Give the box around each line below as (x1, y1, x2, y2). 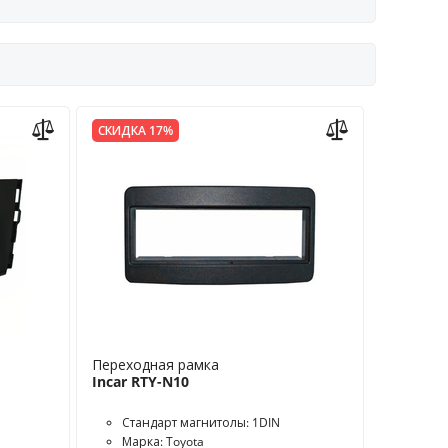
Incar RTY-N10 (92, 372, 190, 391)
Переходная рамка (92, 355, 220, 374)
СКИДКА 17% (98, 122, 174, 139)
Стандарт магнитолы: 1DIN (122, 414, 281, 431)
